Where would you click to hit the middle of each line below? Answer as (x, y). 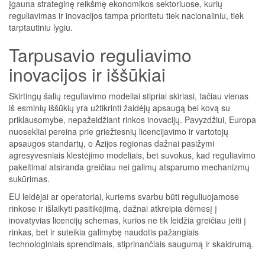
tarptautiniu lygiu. (41, 27)
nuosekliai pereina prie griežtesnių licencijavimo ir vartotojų (119, 131)
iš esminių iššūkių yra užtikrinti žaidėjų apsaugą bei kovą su (119, 108)
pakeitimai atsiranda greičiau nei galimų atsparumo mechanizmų (129, 167)
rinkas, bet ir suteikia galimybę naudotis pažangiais (104, 232)
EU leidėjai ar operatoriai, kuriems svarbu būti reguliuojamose (124, 196)
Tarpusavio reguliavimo (100, 55)
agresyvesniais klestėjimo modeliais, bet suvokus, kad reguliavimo (132, 155)
